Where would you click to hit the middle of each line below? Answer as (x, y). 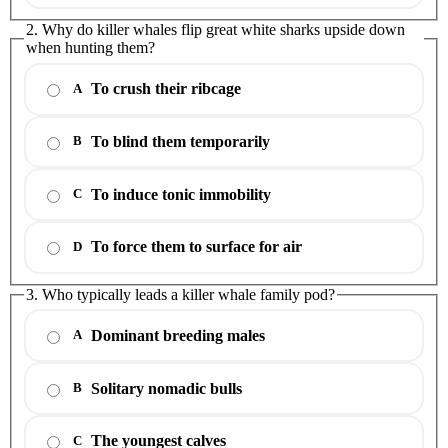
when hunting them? (90, 48)
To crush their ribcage (166, 89)
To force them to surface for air (196, 247)
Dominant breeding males (178, 335)
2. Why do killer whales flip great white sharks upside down (215, 30)
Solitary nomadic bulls (166, 388)
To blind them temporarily (180, 141)
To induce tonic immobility (181, 194)
